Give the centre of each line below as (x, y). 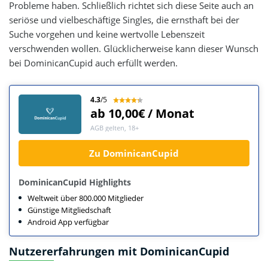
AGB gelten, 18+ (115, 128)
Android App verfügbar (68, 222)
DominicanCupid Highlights (75, 182)
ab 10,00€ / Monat (142, 114)
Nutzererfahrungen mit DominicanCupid (119, 251)
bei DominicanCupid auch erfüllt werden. (93, 63)
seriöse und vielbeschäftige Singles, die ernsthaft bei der (124, 20)
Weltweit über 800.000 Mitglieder (86, 198)
